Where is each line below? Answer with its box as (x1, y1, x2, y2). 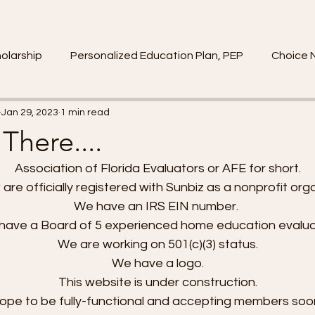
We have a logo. (111, 257, 207, 270)
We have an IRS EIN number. (74, 200, 244, 213)
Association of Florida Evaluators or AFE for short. (14, 162, 304, 175)
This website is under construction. (58, 276, 260, 289)
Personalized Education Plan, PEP (70, 49, 243, 61)
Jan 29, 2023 (1, 107, 58, 117)
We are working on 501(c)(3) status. (57, 238, 261, 251)
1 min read (60, 107, 110, 117)
